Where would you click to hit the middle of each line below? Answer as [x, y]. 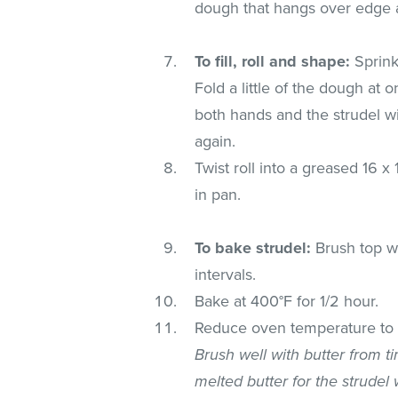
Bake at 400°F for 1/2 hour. [287, 301]
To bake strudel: [253, 247]
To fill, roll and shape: [273, 61]
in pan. [218, 194]
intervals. [226, 274]
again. [215, 141]
